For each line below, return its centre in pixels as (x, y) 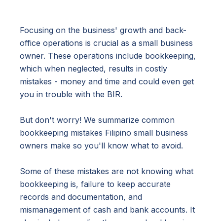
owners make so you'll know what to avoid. (101, 145)
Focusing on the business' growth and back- (103, 30)
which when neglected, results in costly (93, 68)
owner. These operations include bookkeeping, (108, 55)
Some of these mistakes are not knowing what (107, 171)
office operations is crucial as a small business (106, 43)
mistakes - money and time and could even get (107, 81)
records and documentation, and (81, 197)
